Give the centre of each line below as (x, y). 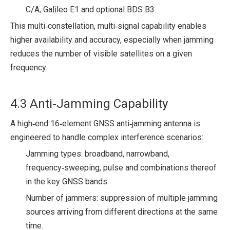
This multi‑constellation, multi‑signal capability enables (108, 26)
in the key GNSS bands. (67, 181)
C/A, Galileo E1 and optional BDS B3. (91, 9)
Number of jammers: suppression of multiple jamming (122, 198)
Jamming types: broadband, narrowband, (98, 154)
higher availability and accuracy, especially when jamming (112, 40)
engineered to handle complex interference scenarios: (107, 137)
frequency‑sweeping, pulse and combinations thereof (121, 167)
